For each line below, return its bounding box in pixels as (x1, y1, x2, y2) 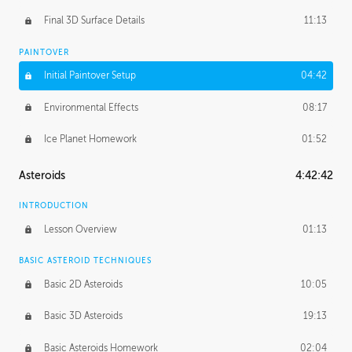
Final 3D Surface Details (43, 15, 145, 27)
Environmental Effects (43, 101, 138, 113)
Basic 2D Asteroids (43, 279, 123, 290)
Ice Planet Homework (43, 134, 137, 145)
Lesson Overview (43, 224, 117, 236)
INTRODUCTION (19, 201, 89, 211)
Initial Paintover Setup (43, 70, 136, 82)
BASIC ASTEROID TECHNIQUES (19, 256, 152, 266)
